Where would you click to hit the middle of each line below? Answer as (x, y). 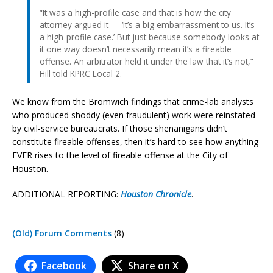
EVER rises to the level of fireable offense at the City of (120, 155)
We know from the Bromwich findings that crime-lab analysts (133, 101)
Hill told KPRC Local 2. (81, 73)
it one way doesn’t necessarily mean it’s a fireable (136, 49)
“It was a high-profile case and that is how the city (135, 12)
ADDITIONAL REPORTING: (66, 194)
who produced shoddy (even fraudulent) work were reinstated (134, 115)
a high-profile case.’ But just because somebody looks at (149, 37)
